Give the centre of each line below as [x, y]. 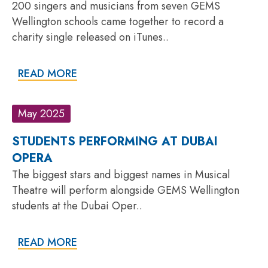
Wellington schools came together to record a [118, 21]
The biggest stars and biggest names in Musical [121, 174]
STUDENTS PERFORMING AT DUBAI [115, 141]
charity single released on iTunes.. [90, 37]
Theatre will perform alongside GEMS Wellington [126, 190]
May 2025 [41, 113]
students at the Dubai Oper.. [77, 205]
